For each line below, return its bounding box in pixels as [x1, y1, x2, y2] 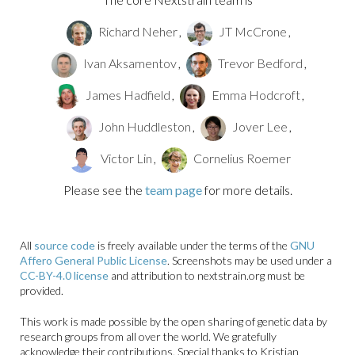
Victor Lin [100, 151, 152, 166]
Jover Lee [231, 119, 288, 134]
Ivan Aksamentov [82, 55, 177, 71]
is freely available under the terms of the [95, 239, 288, 252]
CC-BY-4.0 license [20, 269, 109, 282]
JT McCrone [219, 24, 287, 39]
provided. [20, 284, 63, 297]
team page [144, 182, 202, 197]
